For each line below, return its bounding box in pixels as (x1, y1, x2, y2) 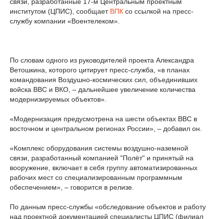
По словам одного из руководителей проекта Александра (10, 56, 194, 64)
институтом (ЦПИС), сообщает (10, 7, 108, 15)
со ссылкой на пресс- (123, 7, 194, 15)
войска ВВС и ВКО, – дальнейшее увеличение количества (10, 86, 196, 93)
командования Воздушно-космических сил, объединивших (10, 76, 197, 84)
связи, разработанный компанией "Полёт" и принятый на (10, 154, 194, 162)
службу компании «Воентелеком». (10, 17, 120, 25)
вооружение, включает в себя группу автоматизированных (10, 164, 197, 172)
